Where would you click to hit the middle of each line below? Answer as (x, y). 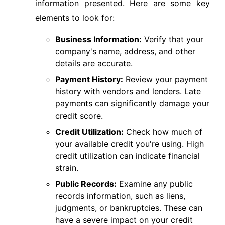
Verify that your (173, 39)
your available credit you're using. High (130, 144)
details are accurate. (94, 63)
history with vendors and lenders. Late (128, 91)
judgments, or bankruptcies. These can (129, 208)
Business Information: (98, 39)
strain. (67, 168)
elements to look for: (75, 18)
